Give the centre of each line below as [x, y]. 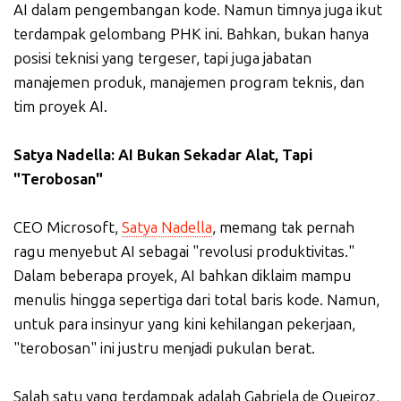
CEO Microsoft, [68, 227]
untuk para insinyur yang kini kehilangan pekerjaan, [184, 324]
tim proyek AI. [60, 107]
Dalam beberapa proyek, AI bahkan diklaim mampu [182, 276]
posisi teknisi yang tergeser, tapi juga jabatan [162, 58]
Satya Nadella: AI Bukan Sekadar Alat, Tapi [163, 155]
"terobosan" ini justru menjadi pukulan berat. [164, 348]
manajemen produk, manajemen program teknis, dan [189, 82]
